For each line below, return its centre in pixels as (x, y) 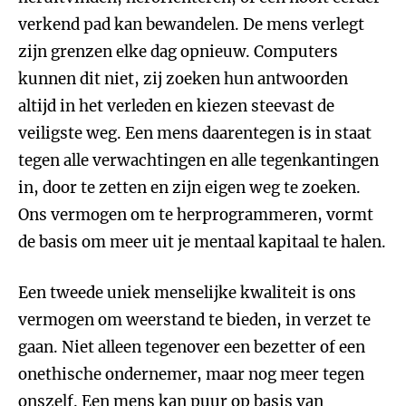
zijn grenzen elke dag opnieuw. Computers (178, 52)
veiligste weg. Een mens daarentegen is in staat (195, 133)
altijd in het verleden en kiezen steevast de (176, 106)
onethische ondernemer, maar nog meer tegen (191, 374)
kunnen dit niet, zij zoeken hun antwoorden (183, 79)
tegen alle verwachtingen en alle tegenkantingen (198, 160)
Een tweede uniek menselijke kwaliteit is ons (187, 293)
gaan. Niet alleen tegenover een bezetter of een (192, 347)
